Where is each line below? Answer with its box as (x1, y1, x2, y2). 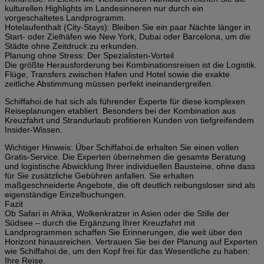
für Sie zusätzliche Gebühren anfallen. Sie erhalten (5, 170, 194, 180)
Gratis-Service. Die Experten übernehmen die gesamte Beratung (5, 151, 246, 161)
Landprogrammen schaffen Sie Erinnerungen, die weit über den (5, 227, 242, 237)
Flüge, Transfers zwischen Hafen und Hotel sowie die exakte (5, 69, 230, 79)
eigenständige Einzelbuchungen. (5, 189, 126, 199)
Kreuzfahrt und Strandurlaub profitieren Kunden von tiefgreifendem (5, 115, 254, 125)
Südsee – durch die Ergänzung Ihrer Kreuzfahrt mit (5, 217, 195, 227)
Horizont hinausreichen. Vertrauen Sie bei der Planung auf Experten (5, 236, 258, 246)
